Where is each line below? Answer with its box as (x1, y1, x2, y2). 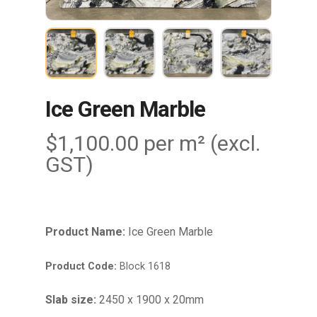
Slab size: (45, 293, 96, 307)
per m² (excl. (144, 131, 260, 156)
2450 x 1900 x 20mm (96, 293, 204, 307)
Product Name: (45, 225, 125, 239)
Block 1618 (117, 260, 171, 273)
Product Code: (45, 260, 117, 273)
